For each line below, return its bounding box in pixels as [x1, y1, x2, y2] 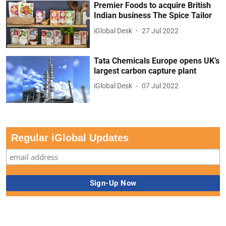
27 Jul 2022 [142, 26, 179, 35]
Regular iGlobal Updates [11, 132, 129, 144]
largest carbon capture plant [94, 66, 197, 76]
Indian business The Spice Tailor [94, 11, 212, 21]
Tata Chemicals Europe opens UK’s [94, 55, 220, 66]
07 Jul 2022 [142, 82, 179, 90]
